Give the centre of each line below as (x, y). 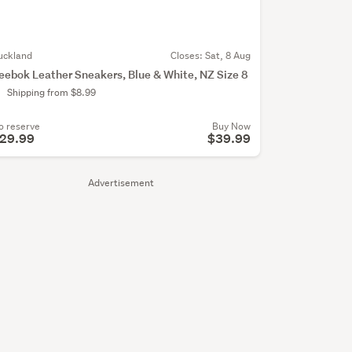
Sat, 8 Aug (227, 56)
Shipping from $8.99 (51, 93)
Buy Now (231, 126)
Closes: (187, 56)
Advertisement (121, 183)
